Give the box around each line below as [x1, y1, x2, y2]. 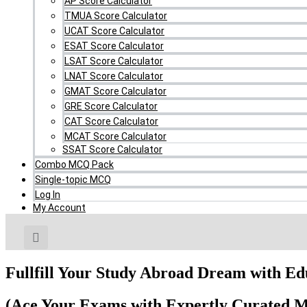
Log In [35, 189, 60, 200]
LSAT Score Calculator [64, 56, 163, 66]
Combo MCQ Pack [35, 159, 114, 170]
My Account [33, 202, 86, 213]
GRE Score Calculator [64, 101, 158, 112]
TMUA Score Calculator [64, 10, 167, 21]
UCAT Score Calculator [64, 25, 164, 36]
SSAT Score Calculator [62, 144, 162, 155]
